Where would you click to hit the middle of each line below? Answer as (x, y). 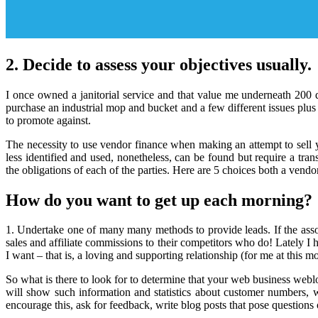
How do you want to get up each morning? (159, 200)
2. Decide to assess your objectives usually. (159, 64)
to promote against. (48, 120)
